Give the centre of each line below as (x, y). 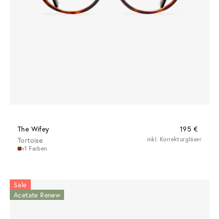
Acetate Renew (37, 195)
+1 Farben (34, 149)
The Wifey (33, 129)
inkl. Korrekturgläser (174, 139)
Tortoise (30, 140)
